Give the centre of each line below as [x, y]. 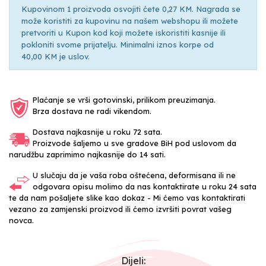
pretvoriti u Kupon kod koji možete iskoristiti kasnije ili [123, 32]
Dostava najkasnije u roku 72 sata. [97, 132]
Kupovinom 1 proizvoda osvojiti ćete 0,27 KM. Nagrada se [131, 9]
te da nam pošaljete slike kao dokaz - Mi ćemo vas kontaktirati [127, 197]
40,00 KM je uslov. [56, 56]
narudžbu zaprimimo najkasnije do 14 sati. [87, 154]
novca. [21, 220]
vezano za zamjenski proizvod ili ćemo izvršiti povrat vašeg [120, 209]
